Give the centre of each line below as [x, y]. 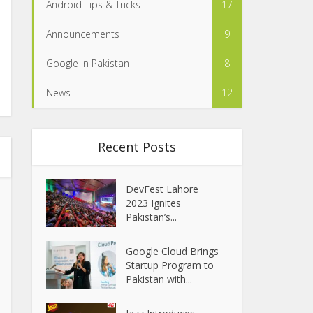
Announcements [83, 34]
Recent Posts [137, 147]
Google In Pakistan [88, 63]
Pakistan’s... [152, 217]
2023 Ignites [154, 203]
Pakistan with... [159, 279]
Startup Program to [170, 265]
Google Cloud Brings [173, 251]
